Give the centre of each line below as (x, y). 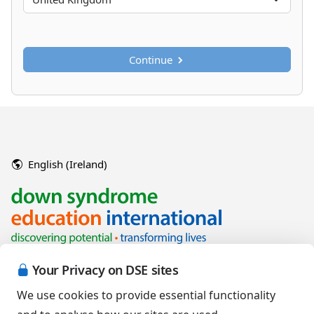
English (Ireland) (68, 164)
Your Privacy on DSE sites (105, 270)
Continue (151, 60)
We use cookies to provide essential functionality (146, 295)
